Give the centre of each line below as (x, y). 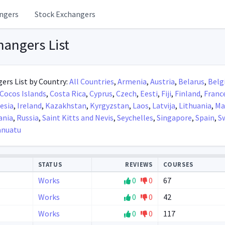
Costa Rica (68, 93)
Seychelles (135, 118)
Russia (27, 118)
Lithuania (195, 105)
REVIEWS (139, 164)
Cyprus (101, 93)
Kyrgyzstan (109, 105)
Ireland (29, 105)
